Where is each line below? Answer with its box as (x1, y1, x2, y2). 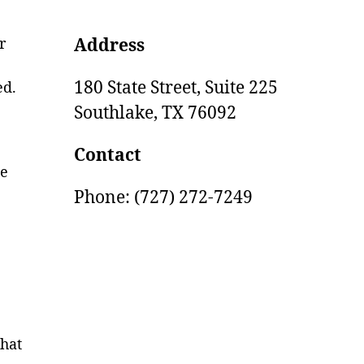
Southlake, (74, 102, 158, 124)
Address (74, 35, 145, 57)
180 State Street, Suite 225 (74, 77, 278, 99)
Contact (74, 145, 141, 167)
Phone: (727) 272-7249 (74, 187, 253, 209)
